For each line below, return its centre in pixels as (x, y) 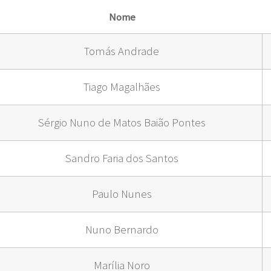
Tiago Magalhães (122, 87)
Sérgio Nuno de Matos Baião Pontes (122, 123)
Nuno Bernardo (122, 230)
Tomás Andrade (122, 51)
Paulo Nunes (122, 194)
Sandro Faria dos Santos (122, 158)
